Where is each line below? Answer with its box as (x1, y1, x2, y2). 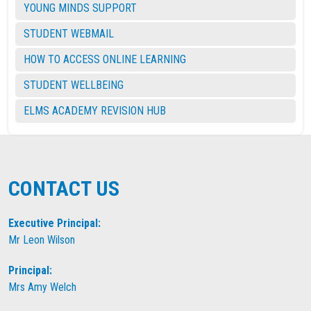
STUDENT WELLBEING (24, 78, 124, 92)
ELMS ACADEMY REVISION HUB (24, 104, 166, 117)
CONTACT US (8, 176, 119, 201)
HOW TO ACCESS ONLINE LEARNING (24, 53, 186, 66)
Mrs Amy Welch (8, 280, 76, 294)
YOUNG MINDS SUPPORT (24, 1, 137, 15)
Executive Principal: (8, 217, 101, 230)
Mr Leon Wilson (8, 233, 75, 246)
